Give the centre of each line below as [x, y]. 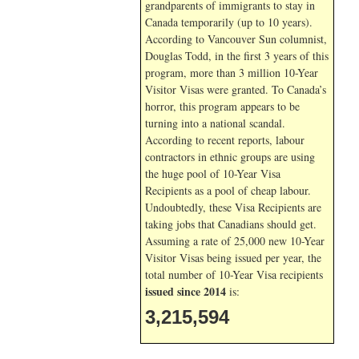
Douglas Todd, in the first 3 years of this [237, 56]
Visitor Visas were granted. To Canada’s [236, 89]
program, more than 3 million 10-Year [232, 73]
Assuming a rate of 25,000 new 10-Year [235, 241]
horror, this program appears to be [222, 106]
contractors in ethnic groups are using [230, 157]
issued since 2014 [186, 291]
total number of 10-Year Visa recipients [234, 274]
